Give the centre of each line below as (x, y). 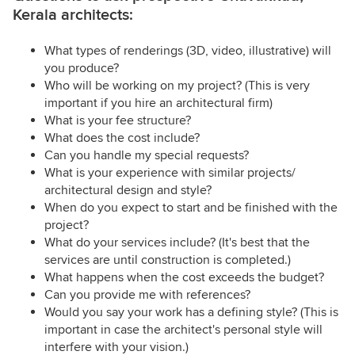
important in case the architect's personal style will (183, 330)
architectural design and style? (128, 191)
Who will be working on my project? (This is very (177, 86)
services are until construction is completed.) (168, 260)
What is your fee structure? (118, 121)
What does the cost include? (122, 138)
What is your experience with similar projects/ (170, 173)
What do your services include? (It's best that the (177, 243)
